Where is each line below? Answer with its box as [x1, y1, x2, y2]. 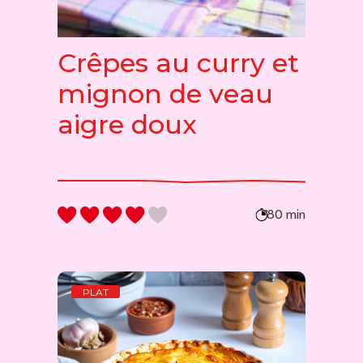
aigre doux [58, 109, 197, 141]
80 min [267, 208, 305, 222]
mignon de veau [58, 78, 273, 110]
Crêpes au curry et [58, 47, 299, 79]
